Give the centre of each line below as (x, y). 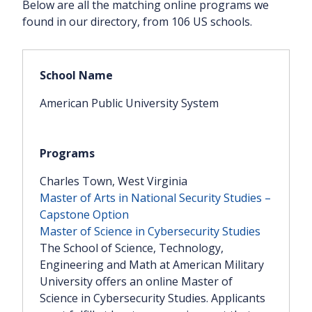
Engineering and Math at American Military (152, 265)
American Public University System (129, 103)
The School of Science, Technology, (132, 248)
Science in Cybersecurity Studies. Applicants (153, 298)
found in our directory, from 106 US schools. (137, 22)
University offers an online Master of (136, 282)
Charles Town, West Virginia (114, 181)
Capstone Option (84, 215)
